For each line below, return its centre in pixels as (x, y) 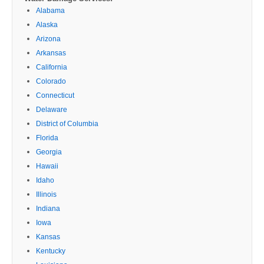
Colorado (51, 81)
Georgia (49, 152)
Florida (47, 138)
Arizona (48, 39)
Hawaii (47, 166)
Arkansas (51, 53)
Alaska (47, 24)
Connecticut (55, 95)
